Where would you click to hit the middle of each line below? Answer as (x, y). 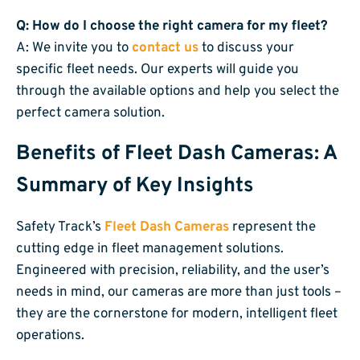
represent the (272, 228)
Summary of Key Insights (135, 186)
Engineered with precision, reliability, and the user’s (173, 271)
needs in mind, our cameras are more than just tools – (179, 293)
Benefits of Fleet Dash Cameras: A (176, 154)
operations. (50, 336)
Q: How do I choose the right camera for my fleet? (172, 27)
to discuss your (246, 49)
